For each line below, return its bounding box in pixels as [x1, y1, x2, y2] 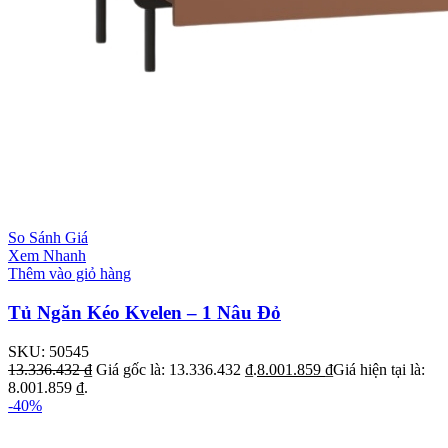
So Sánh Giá [8, 229, 88, 247]
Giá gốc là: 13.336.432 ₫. [96, 360, 257, 378]
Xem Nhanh [8, 247, 86, 265]
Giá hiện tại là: [333, 360, 425, 378]
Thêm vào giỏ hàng [8, 265, 131, 283]
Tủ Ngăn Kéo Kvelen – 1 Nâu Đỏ [8, 302, 281, 324]
